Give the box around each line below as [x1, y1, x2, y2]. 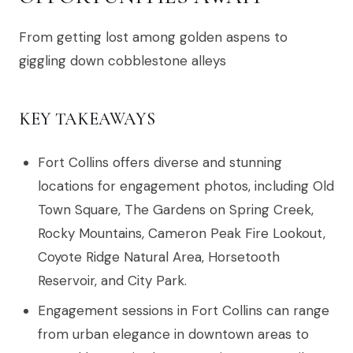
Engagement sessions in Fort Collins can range [38, 302, 329, 320]
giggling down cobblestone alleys [19, 52, 226, 70]
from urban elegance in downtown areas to [38, 325, 309, 344]
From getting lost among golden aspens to [19, 28, 288, 46]
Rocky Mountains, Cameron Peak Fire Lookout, [38, 225, 325, 243]
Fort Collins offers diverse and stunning [38, 154, 282, 172]
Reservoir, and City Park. [38, 272, 187, 290]
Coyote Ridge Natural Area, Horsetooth [38, 248, 280, 266]
